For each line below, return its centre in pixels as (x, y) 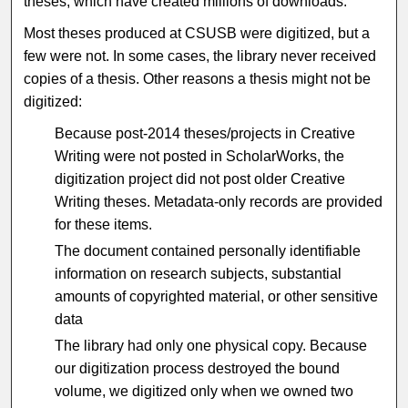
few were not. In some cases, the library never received (200, 56)
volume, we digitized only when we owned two (204, 391)
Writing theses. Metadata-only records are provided (219, 201)
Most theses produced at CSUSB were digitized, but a (197, 33)
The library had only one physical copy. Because (211, 345)
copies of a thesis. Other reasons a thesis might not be (198, 78)
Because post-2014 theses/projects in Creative (205, 133)
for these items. (104, 224)
